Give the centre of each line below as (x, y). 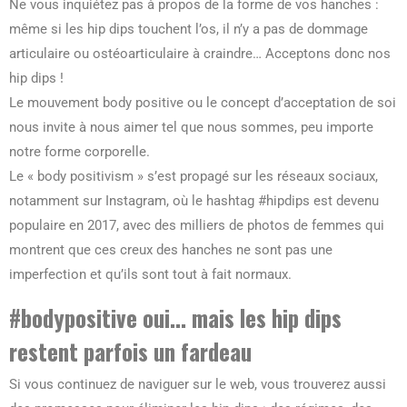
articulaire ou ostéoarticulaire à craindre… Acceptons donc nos (200, 54)
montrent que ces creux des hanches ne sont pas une (171, 250)
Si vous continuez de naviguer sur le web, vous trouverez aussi (198, 385)
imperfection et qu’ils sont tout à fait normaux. (150, 275)
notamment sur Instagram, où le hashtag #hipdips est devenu (194, 201)
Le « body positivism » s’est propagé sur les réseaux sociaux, (194, 177)
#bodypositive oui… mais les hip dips (175, 318)
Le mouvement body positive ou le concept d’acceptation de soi (203, 103)
